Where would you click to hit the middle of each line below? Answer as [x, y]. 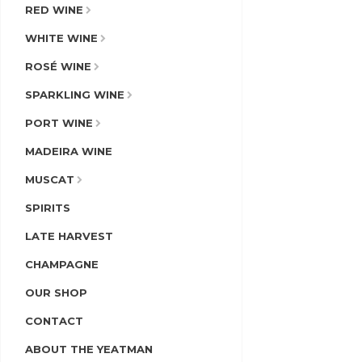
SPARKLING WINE [75, 94]
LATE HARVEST [69, 236]
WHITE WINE [61, 38]
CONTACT [54, 320]
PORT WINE [59, 122]
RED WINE [54, 9]
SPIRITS [48, 207]
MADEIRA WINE [69, 151]
